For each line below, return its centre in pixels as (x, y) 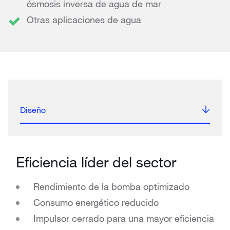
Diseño (33, 110)
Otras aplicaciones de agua (84, 20)
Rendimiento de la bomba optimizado (111, 187)
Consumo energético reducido (96, 203)
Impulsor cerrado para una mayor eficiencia (124, 218)
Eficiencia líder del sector (96, 162)
